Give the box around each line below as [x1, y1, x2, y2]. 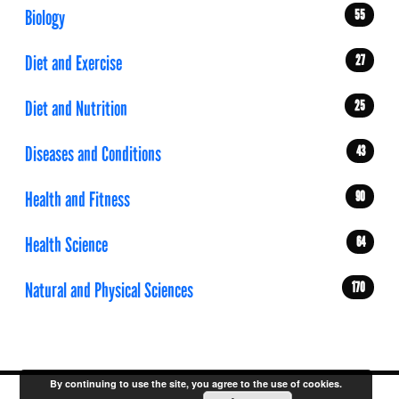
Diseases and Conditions [25, 142, 161, 167]
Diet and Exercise [25, 51, 122, 77]
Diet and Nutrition [25, 96, 127, 122]
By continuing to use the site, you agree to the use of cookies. [50, 377, 343, 390]
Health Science [25, 232, 108, 258]
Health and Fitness [25, 187, 130, 213]
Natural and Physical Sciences [25, 278, 193, 304]
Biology [25, 5, 65, 31]
